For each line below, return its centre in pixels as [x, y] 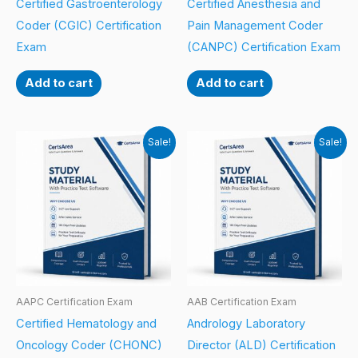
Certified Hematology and [86, 324]
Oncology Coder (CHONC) [89, 346]
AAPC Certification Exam [74, 301]
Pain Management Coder [255, 26]
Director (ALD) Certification [261, 346]
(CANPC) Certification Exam [264, 48]
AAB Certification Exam [242, 301]
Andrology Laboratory [246, 324]
